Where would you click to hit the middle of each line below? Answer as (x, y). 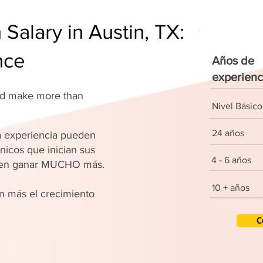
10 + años (231, 188)
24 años (228, 133)
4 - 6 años (231, 160)
